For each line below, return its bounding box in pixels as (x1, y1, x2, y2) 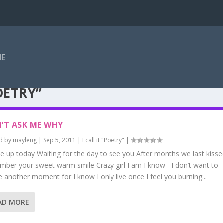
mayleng (12, 135, 37, 144)
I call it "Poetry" (82, 135, 124, 144)
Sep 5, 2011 (43, 135, 76, 144)
